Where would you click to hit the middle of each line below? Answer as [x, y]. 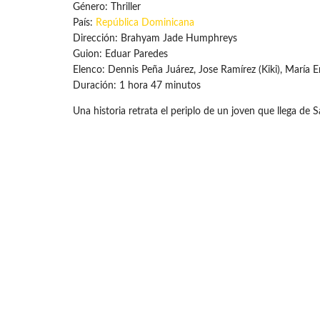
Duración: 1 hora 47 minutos [137, 85]
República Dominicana [145, 22]
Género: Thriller [107, 7]
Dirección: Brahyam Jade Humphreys [155, 38]
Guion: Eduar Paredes [120, 54]
